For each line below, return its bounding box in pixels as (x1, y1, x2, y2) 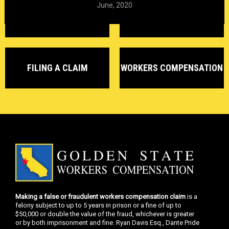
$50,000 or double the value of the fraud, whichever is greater (15, 210, 194, 218)
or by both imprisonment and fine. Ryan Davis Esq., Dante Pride (15, 219, 199, 227)
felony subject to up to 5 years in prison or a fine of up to (15, 201, 181, 210)
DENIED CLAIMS (142, 11, 202, 22)
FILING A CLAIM (27, 62, 88, 73)
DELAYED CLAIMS (24, 11, 91, 22)
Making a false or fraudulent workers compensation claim (15, 193, 186, 201)
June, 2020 (97, 1, 132, 10)
